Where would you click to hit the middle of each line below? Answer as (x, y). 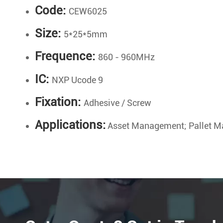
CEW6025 (88, 11)
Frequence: (66, 56)
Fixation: (59, 102)
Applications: (70, 125)
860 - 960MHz (126, 57)
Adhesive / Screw (117, 103)
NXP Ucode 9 (77, 80)
